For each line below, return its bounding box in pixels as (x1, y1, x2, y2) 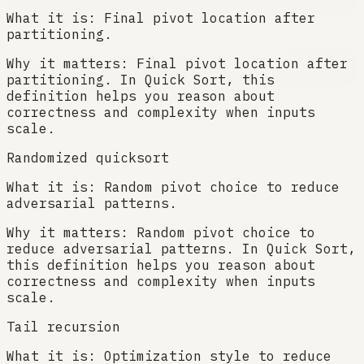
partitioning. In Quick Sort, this (6, 71, 275, 89)
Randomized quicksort (6, 149, 169, 167)
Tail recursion (6, 318, 120, 336)
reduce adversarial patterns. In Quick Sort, (6, 240, 356, 258)
